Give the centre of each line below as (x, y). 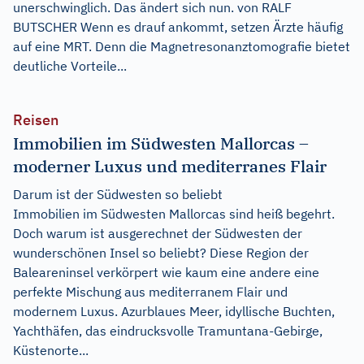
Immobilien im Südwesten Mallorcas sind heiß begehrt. (174, 214)
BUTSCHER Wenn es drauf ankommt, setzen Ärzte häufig (178, 27)
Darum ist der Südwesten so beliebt (118, 195)
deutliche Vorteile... (70, 66)
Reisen (36, 120)
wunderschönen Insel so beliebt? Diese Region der (161, 253)
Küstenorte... (51, 351)
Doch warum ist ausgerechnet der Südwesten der (158, 234)
